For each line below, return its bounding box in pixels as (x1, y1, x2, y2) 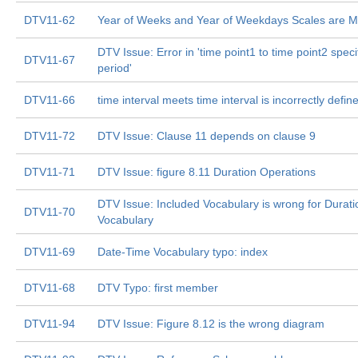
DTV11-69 (24, 245, 75, 258)
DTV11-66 (24, 93, 75, 106)
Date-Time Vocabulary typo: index (97, 245, 268, 258)
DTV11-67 (24, 54, 75, 66)
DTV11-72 (24, 129, 75, 142)
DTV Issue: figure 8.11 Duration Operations (97, 165, 316, 178)
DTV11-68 (24, 281, 75, 294)
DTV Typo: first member (97, 281, 218, 294)
